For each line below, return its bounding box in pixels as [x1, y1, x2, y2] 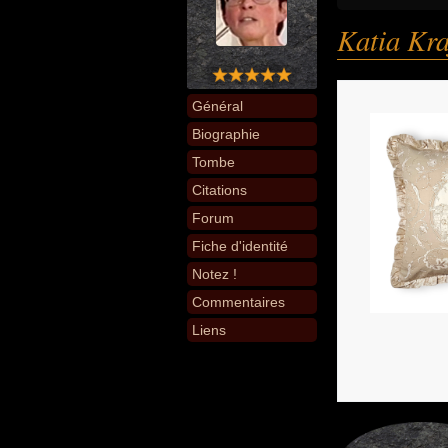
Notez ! [192, 266, 237, 282]
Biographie [192, 126, 260, 142]
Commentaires [192, 294, 285, 310]
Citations [192, 182, 247, 198]
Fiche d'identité [192, 238, 288, 254]
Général [192, 98, 243, 114]
